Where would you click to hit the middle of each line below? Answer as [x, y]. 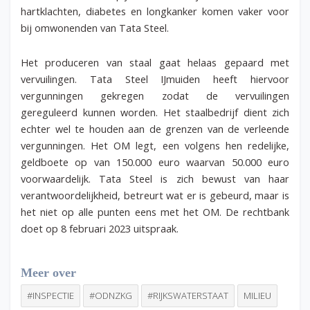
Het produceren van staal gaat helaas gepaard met [155, 63]
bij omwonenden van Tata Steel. [95, 28]
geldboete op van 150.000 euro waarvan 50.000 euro [155, 162]
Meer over [48, 272]
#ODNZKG [111, 295]
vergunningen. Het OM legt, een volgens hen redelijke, [155, 146]
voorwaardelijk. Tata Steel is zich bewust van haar [155, 179]
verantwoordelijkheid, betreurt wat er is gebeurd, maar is [155, 195]
